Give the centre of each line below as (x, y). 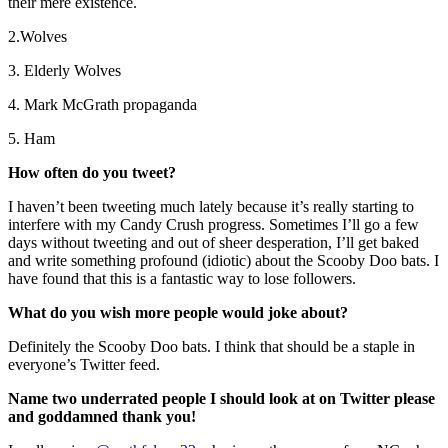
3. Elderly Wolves (64, 70)
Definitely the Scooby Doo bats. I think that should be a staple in (211, 346)
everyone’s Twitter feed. (84, 364)
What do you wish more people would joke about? (178, 312)
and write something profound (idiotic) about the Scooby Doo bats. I (223, 260)
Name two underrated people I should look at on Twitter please (221, 398)
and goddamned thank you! (102, 416)
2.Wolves (37, 36)
